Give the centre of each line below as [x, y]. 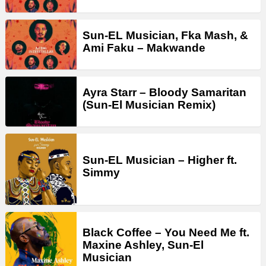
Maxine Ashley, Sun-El [143, 245]
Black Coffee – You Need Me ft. [166, 232]
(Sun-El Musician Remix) [149, 105]
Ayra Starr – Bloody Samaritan [164, 93]
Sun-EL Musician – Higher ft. [160, 160]
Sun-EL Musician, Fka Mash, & [165, 36]
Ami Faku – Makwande [144, 48]
